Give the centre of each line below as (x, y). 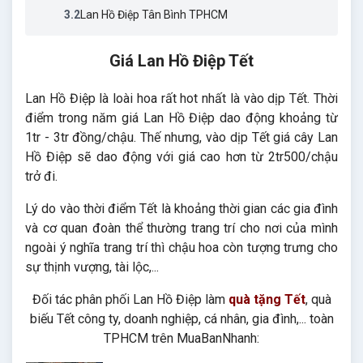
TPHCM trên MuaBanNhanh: (181, 338)
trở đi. (41, 176)
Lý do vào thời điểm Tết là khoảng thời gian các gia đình (181, 209)
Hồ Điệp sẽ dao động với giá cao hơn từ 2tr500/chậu (181, 157)
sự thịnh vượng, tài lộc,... (92, 267)
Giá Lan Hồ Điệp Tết (181, 61)
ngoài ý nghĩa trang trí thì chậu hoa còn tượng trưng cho (181, 248)
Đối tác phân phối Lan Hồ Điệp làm (130, 299)
